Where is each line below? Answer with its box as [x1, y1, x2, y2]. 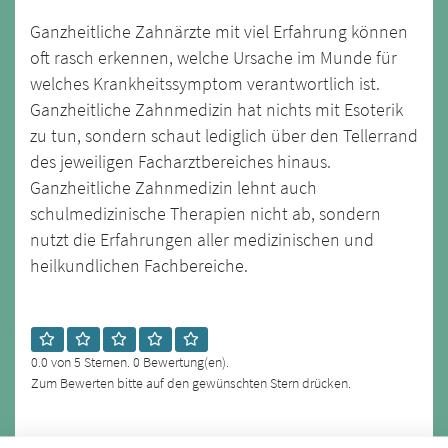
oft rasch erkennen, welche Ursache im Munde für [30, 46, 397, 69]
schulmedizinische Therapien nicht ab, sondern [30, 202, 381, 225]
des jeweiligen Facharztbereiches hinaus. [30, 150, 331, 173]
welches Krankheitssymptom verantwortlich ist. [30, 72, 380, 95]
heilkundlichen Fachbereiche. [30, 254, 248, 277]
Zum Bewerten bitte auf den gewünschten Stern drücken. [31, 373, 351, 392]
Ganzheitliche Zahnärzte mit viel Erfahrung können [30, 20, 408, 43]
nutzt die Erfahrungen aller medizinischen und [30, 228, 374, 251]
